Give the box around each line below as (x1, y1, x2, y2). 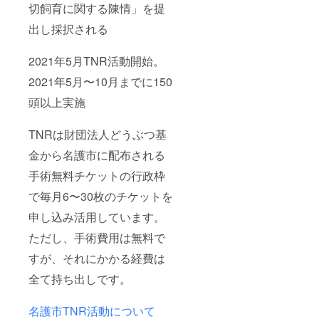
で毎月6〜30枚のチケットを (28, 187, 173, 204)
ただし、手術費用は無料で (28, 229, 165, 246)
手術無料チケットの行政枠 (28, 167, 165, 184)
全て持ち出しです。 (28, 270, 131, 287)
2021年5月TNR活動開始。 (28, 52, 164, 69)
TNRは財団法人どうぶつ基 (28, 125, 167, 142)
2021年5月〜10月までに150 (28, 73, 172, 90)
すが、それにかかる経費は (28, 249, 165, 266)
